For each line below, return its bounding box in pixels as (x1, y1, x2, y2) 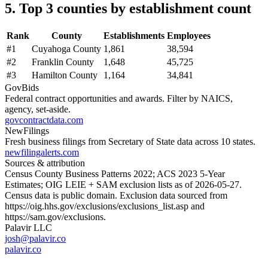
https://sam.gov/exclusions (5, 211, 103, 222)
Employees (167, 30, 211, 41)
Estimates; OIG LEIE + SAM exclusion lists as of (5, 179, 195, 190)
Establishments (103, 30, 165, 41)
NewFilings (5, 125, 49, 136)
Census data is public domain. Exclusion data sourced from (5, 190, 227, 200)
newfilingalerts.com (5, 147, 79, 157)
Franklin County (32, 56, 94, 67)
